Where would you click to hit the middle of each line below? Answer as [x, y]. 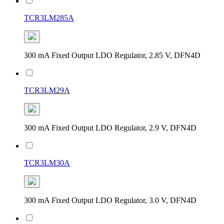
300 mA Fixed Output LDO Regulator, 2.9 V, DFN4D [110, 127]
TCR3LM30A [47, 162]
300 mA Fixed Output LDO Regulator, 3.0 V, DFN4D [110, 200]
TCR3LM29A [47, 90]
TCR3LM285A [49, 17]
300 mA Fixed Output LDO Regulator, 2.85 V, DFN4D [112, 55]
